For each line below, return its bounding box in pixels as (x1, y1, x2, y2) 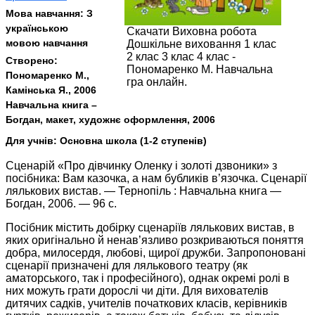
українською (6, 22, 68, 34)
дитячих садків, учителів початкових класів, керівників (6, 297, 288, 309)
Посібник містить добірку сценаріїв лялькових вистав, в (6, 221, 295, 233)
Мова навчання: (6, 8, 86, 20)
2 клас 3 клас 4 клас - (127, 51, 236, 63)
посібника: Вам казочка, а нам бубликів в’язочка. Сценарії (6, 172, 307, 184)
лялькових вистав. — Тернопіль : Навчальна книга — (6, 184, 281, 197)
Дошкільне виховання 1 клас (127, 38, 276, 51)
